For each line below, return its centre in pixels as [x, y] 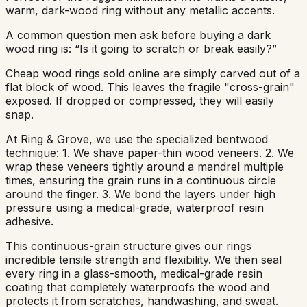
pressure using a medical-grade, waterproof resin [135, 208]
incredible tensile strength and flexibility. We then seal [144, 260]
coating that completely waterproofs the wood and [137, 287]
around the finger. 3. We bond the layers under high [140, 194]
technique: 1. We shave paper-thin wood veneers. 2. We [150, 153]
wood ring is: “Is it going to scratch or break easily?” [141, 49]
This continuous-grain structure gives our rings [128, 246]
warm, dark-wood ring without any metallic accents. [140, 11]
